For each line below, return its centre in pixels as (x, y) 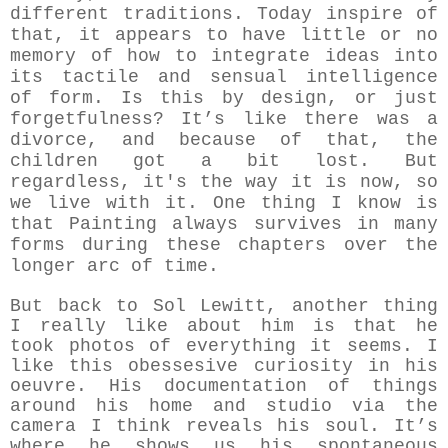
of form (52, 98)
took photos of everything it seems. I (224, 346)
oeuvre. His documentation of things (224, 386)
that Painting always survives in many (224, 224)
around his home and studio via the (224, 406)
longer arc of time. (120, 266)
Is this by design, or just (271, 98)
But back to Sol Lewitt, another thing (224, 306)
